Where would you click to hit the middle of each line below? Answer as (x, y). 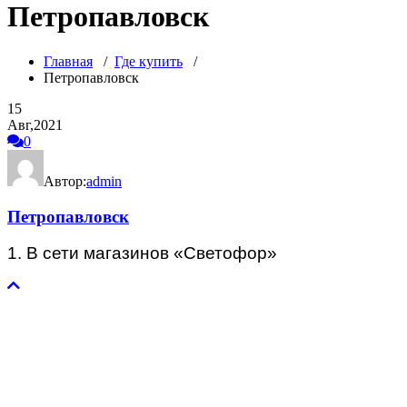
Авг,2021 (35, 124)
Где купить (149, 61)
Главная (68, 61)
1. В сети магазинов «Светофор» (142, 253)
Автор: (65, 181)
